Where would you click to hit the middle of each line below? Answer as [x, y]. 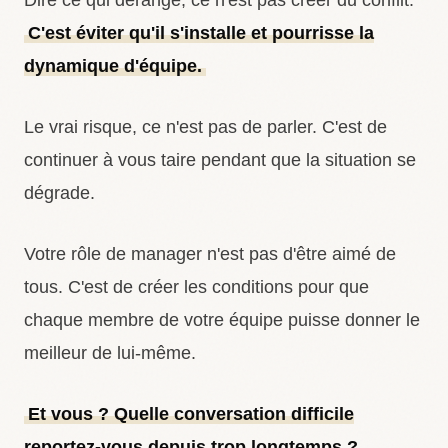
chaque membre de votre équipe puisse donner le [222, 320]
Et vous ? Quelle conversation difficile [190, 414]
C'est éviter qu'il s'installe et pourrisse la [200, 33]
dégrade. [59, 193]
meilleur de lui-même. [110, 353]
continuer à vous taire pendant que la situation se [220, 160]
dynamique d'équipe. [113, 66]
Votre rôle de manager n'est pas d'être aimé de [210, 254]
